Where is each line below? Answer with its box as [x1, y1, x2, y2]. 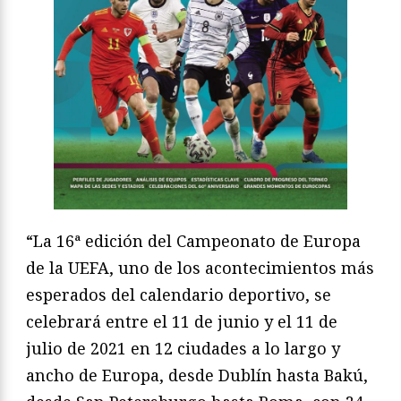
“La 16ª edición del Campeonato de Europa [26, 229, 361, 252]
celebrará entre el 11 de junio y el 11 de [26, 310, 337, 332]
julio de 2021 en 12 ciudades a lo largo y [26, 337, 340, 359]
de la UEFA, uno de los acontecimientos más [26, 256, 374, 278]
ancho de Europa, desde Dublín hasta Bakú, [26, 363, 368, 386]
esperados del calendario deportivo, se [26, 283, 331, 305]
